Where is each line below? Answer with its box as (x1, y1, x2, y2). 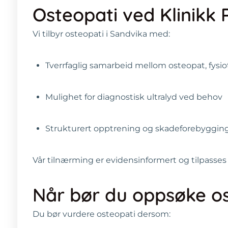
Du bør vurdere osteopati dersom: (33, 209, 170, 219)
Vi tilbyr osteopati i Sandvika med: (33, 28, 170, 39)
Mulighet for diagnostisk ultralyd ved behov (45, 92, 222, 102)
